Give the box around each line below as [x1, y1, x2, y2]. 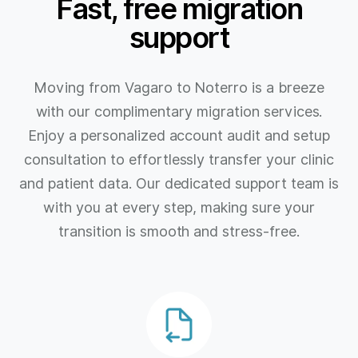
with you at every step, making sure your [43, 199, 315, 217]
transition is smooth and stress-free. [58, 223, 300, 241]
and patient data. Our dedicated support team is [19, 175, 339, 193]
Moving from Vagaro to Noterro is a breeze [34, 79, 324, 97]
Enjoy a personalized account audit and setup [28, 127, 330, 145]
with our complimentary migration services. [35, 103, 323, 121]
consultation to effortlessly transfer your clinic [24, 151, 334, 169]
